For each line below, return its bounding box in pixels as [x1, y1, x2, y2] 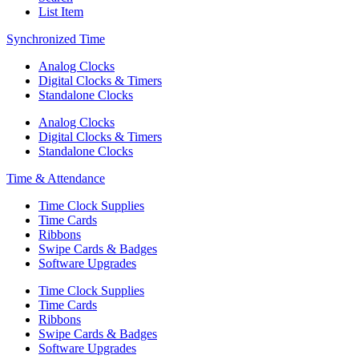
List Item [38, 4, 83, 18]
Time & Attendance [6, 171, 105, 185]
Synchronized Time [6, 31, 105, 46]
